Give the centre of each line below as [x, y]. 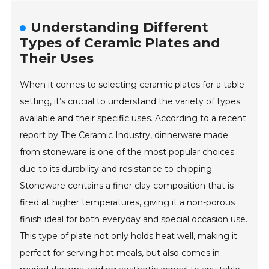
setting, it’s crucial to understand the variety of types [130, 102]
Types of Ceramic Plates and [120, 43]
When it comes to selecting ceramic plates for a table [132, 85]
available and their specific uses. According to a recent [133, 119]
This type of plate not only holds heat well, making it [129, 236]
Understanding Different [120, 28]
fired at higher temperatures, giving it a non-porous [128, 203]
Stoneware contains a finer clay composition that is [127, 186]
